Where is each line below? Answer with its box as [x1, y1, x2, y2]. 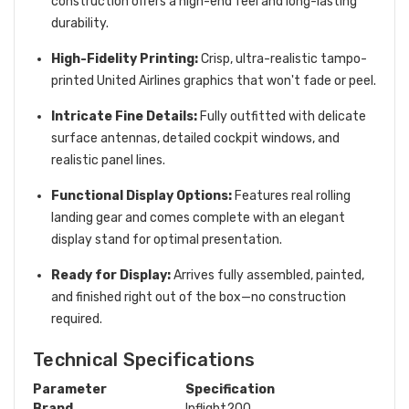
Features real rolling [232, 187, 351, 204]
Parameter [33, 381, 107, 397]
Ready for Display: [51, 267, 171, 283]
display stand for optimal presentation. [51, 231, 282, 247]
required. [51, 310, 102, 327]
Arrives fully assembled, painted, [171, 267, 364, 283]
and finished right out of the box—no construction [51, 288, 346, 305]
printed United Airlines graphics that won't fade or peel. [51, 72, 376, 89]
